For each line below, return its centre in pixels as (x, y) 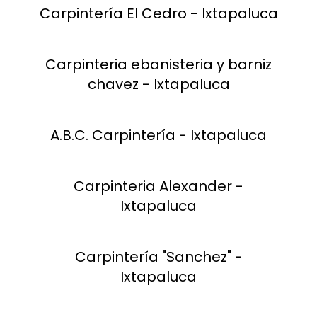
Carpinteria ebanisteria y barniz (158, 64)
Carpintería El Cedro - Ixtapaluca (158, 13)
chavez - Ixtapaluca (158, 84)
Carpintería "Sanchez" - (158, 257)
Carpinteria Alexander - (158, 186)
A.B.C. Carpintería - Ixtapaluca (158, 135)
